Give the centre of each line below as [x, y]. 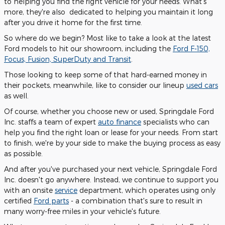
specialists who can [175, 122]
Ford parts [51, 200]
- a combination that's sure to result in [136, 200]
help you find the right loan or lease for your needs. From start [111, 132]
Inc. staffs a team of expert [51, 122]
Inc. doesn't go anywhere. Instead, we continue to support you [111, 179]
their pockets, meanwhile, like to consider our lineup [95, 85]
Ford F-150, [191, 48]
